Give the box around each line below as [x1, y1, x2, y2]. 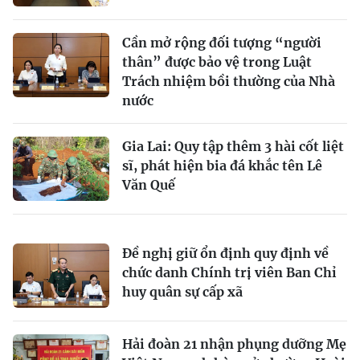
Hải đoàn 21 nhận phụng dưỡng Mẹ [122, 335, 346, 352]
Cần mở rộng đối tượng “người [122, 34, 321, 51]
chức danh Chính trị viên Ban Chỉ [122, 264, 337, 280]
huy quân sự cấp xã [122, 283, 243, 300]
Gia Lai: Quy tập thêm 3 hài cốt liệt [122, 137, 344, 154]
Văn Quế [122, 176, 175, 193]
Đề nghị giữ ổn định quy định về [122, 244, 329, 261]
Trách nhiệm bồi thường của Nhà [122, 72, 335, 89]
